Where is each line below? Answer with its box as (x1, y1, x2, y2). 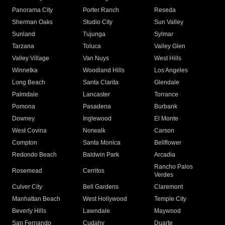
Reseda (154, 7, 176, 14)
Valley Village (12, 55, 49, 62)
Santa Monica (83, 139, 121, 147)
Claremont (154, 183, 183, 191)
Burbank (154, 103, 177, 110)
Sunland (12, 31, 35, 38)
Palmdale (12, 91, 38, 98)
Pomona (12, 103, 35, 110)
